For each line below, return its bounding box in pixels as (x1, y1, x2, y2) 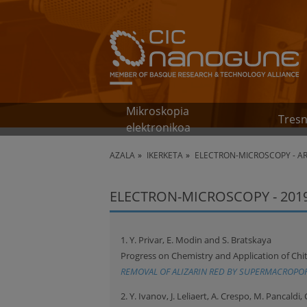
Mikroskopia (126, 103, 189, 119)
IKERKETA (147, 149, 183, 161)
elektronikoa (126, 120, 191, 135)
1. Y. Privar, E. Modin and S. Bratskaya (121, 233, 271, 246)
